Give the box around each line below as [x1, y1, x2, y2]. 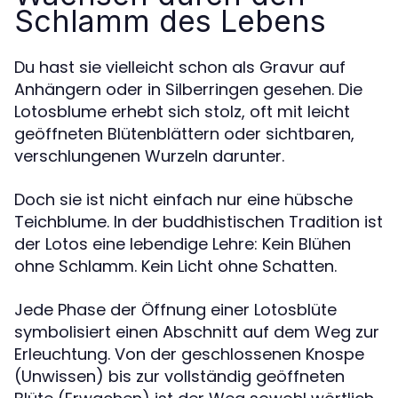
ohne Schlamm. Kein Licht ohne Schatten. [14, 254, 337, 277]
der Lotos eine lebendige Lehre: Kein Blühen [14, 232, 351, 255]
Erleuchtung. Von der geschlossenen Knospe [14, 342, 364, 365]
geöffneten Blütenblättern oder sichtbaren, [14, 122, 354, 145]
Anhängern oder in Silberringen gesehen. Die [14, 77, 362, 100]
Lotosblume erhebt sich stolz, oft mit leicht [14, 99, 350, 123]
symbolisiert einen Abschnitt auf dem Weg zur [14, 320, 379, 343]
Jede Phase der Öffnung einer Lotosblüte [14, 298, 337, 321]
